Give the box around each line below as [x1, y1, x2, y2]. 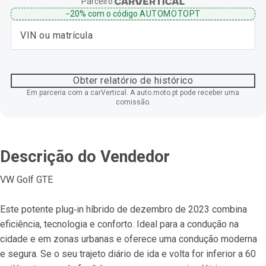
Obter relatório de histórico [73, 75, 193, 86]
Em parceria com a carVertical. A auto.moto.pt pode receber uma [27, 88, 239, 97]
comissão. [115, 98, 151, 106]
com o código [88, 9, 138, 18]
